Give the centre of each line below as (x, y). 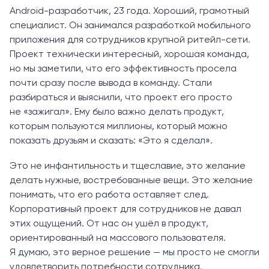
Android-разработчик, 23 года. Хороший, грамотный (129, 11)
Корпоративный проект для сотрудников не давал (125, 209)
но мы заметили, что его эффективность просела (123, 69)
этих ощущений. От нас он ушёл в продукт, (109, 224)
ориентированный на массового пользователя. (118, 238)
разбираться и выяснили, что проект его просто (121, 98)
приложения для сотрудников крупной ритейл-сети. (130, 40)
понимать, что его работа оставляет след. (109, 195)
